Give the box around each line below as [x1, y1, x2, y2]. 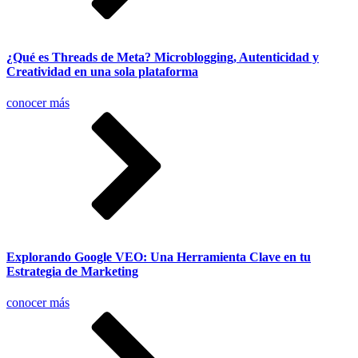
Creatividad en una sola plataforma [6, 64, 198, 78]
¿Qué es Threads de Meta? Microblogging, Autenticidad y [6, 50, 319, 64]
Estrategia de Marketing [6, 265, 138, 279]
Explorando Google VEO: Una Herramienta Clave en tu [6, 250, 311, 265]
